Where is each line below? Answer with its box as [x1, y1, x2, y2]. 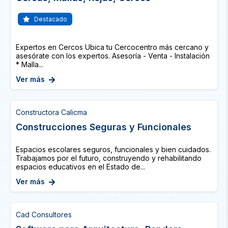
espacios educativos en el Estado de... [16, 162, 145, 171]
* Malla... [16, 60, 43, 69]
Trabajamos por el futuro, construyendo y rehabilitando [16, 154, 202, 162]
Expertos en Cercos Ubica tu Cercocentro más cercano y [16, 43, 209, 51]
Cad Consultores [16, 210, 72, 219]
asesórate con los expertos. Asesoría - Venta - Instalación [16, 51, 210, 60]
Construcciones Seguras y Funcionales [16, 122, 191, 132]
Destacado [33, 15, 67, 23]
